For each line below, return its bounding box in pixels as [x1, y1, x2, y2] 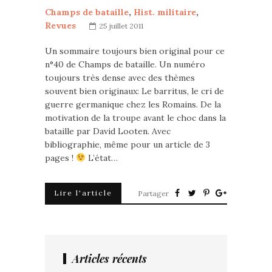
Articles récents [72, 251, 147, 266]
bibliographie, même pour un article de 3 [45, 139, 210, 150]
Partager [138, 189, 169, 198]
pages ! [45, 152, 76, 163]
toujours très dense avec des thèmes [45, 72, 195, 83]
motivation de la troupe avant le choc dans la [45, 112, 226, 123]
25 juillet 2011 [99, 21, 143, 30]
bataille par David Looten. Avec [45, 126, 171, 137]
